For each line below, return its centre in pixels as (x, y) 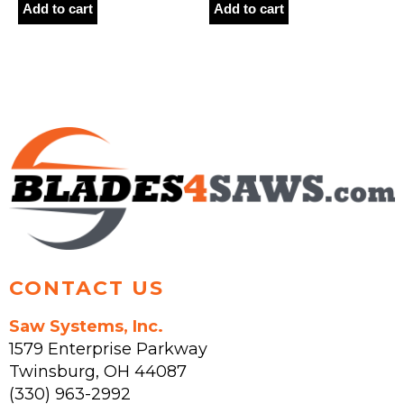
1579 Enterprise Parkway (108, 349)
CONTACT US (87, 289)
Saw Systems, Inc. (86, 327)
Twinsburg (52, 372)
